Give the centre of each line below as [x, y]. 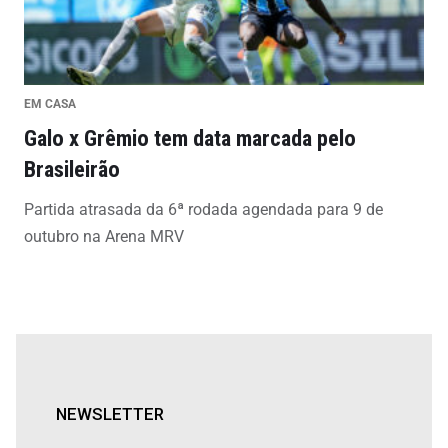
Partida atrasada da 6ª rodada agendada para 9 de [203, 209]
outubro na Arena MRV [104, 236]
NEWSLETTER [110, 413]
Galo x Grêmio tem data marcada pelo [190, 137]
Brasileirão [72, 168]
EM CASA [50, 103]
